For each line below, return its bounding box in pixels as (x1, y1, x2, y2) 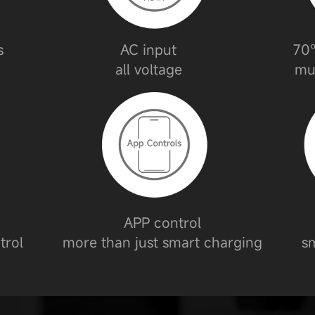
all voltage (115, 60, 182, 79)
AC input (120, 40, 177, 60)
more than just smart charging (62, 232, 262, 252)
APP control (123, 212, 201, 232)
